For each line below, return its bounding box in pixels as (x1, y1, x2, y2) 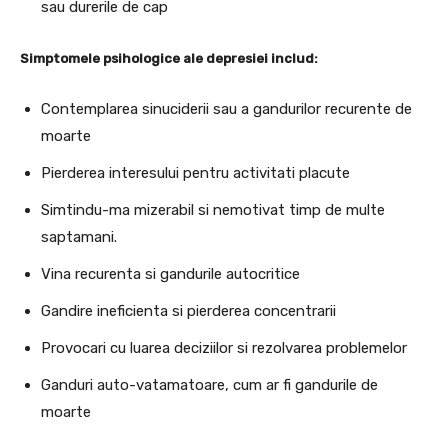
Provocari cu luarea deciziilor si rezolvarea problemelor (41, 339, 407, 358)
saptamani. (41, 228, 117, 247)
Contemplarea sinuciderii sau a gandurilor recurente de (41, 100, 412, 119)
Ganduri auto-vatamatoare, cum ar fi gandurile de (41, 376, 378, 395)
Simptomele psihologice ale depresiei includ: (20, 51, 318, 67)
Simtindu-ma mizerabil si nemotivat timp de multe (41, 201, 385, 220)
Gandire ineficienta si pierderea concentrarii (41, 302, 336, 321)
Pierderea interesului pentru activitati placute (41, 164, 350, 183)
